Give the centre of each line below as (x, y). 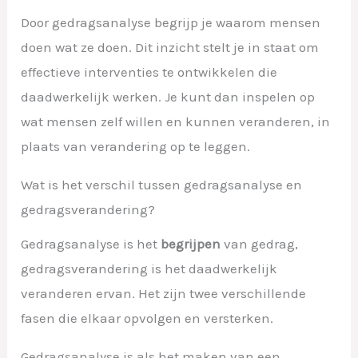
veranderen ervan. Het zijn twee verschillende (164, 294)
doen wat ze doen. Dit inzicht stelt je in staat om (170, 48)
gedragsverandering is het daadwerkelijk (149, 269)
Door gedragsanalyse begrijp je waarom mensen (171, 23)
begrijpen (191, 244)
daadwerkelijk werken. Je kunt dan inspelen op (168, 97)
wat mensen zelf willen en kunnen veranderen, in (176, 122)
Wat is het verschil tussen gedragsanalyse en (162, 185)
